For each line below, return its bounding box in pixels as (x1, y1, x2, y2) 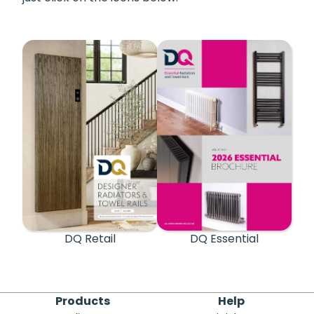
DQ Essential (190, 231, 259, 247)
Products (55, 293, 110, 310)
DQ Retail (64, 231, 116, 247)
